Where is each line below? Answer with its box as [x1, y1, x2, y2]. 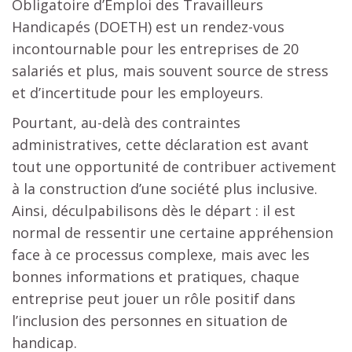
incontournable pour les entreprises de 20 [12, 38, 299, 58]
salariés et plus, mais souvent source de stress [12, 60, 328, 80]
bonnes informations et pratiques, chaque [12, 266, 299, 286]
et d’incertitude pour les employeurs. [12, 82, 263, 102]
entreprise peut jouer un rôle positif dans [12, 288, 295, 308]
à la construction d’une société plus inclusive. [12, 178, 317, 198]
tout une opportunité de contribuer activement [12, 156, 336, 176]
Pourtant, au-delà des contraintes [12, 112, 240, 132]
